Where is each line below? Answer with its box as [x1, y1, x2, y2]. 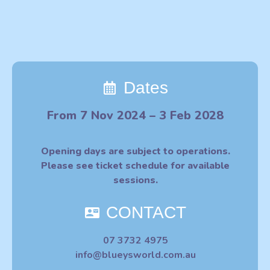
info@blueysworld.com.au [75, 248, 196, 262]
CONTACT [105, 202, 186, 222]
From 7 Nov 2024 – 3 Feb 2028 [47, 107, 224, 124]
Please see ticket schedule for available [41, 159, 230, 172]
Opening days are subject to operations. [40, 144, 230, 158]
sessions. [113, 173, 158, 187]
